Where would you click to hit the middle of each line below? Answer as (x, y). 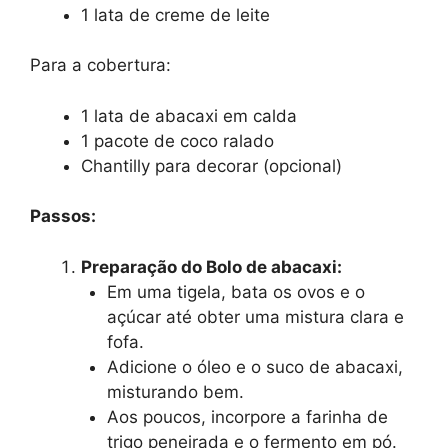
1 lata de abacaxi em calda (189, 115)
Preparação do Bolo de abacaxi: (211, 266)
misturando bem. (175, 391)
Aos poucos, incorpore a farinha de (247, 416)
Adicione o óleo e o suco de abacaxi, (254, 366)
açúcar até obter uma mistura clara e (255, 316)
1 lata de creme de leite (175, 14)
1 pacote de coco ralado (177, 140)
